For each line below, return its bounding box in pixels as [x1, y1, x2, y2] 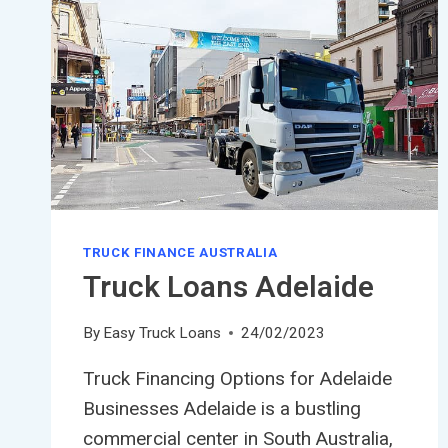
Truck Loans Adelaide [83, 265, 374, 310]
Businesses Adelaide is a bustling [83, 397, 361, 421]
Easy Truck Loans [103, 324, 222, 343]
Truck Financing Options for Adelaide [83, 367, 392, 391]
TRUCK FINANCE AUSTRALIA [83, 245, 278, 261]
